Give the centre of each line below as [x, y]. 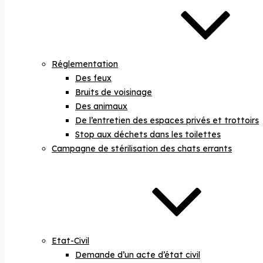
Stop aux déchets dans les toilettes [148, 134]
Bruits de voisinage [114, 92]
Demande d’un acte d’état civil [138, 255]
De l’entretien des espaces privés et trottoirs [167, 120]
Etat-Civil [70, 241]
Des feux [93, 78]
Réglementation [85, 64]
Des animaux [101, 106]
